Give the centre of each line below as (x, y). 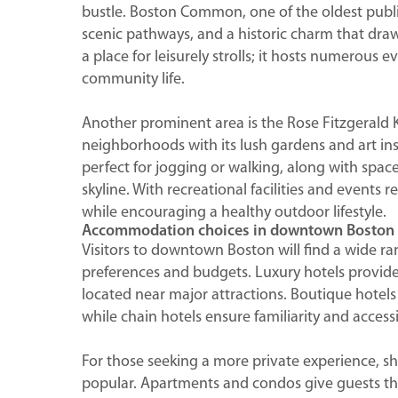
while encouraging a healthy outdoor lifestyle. (234, 212)
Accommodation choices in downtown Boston (238, 231)
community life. (133, 79)
